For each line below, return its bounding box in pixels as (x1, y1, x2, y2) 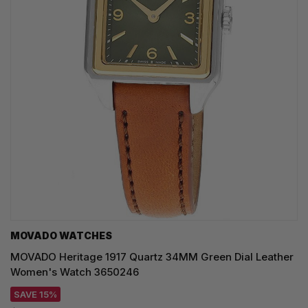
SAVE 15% (14, 289, 57, 300)
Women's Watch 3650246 (10, 265, 139, 279)
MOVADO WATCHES (10, 230, 112, 242)
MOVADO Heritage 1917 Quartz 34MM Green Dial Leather (10, 250, 294, 264)
